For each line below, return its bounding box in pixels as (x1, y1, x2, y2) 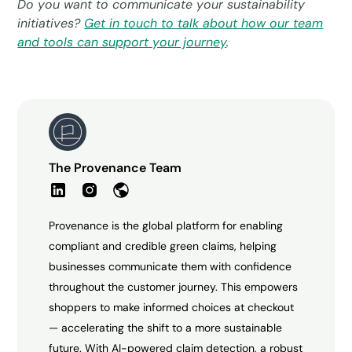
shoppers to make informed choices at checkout (49, 299, 295, 314)
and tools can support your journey (17, 33, 227, 50)
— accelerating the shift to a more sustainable (49, 320, 283, 335)
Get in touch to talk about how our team (84, 14, 324, 31)
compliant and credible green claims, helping (49, 238, 277, 253)
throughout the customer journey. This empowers (49, 279, 299, 294)
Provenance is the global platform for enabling (49, 218, 284, 233)
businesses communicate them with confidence (49, 258, 292, 273)
